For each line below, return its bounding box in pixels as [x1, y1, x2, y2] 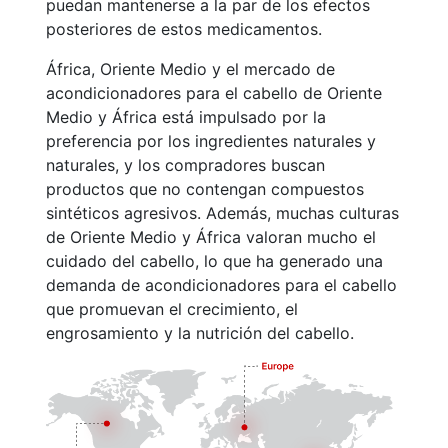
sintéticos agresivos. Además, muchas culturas [46, 203, 399, 223]
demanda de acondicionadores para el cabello [46, 275, 397, 295]
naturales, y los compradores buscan [46, 155, 325, 175]
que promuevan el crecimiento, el [46, 299, 298, 319]
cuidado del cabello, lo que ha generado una [46, 251, 383, 271]
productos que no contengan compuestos [46, 179, 364, 199]
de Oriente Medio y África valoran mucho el [46, 227, 376, 247]
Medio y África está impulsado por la [46, 107, 326, 127]
